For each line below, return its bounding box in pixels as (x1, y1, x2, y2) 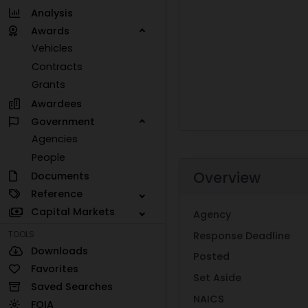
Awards (30, 23, 69, 38)
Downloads (30, 243, 88, 258)
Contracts (32, 59, 83, 74)
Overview (193, 168, 261, 188)
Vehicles (32, 41, 74, 56)
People (32, 150, 66, 164)
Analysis (30, 5, 73, 20)
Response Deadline (193, 228, 290, 243)
